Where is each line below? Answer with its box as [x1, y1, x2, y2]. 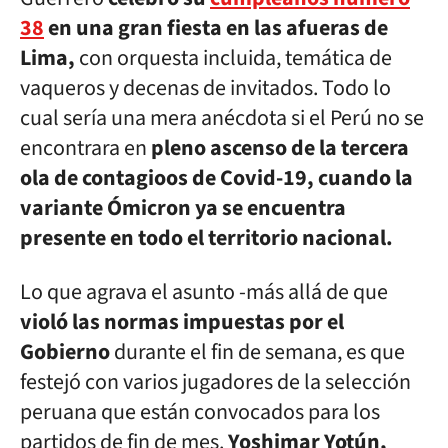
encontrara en [20, 132, 147, 164]
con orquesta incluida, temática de [75, 42, 392, 74]
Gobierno [20, 336, 110, 368]
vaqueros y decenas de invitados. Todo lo [20, 72, 391, 104]
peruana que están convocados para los [20, 396, 380, 428]
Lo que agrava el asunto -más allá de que [20, 276, 388, 308]
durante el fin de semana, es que [110, 336, 405, 368]
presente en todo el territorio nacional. [20, 222, 393, 254]
